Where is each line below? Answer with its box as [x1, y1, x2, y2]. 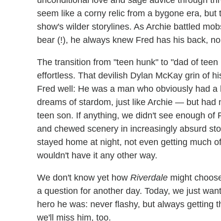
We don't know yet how [37, 173, 130, 183]
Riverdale [130, 173, 168, 183]
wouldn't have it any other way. [37, 150, 157, 160]
